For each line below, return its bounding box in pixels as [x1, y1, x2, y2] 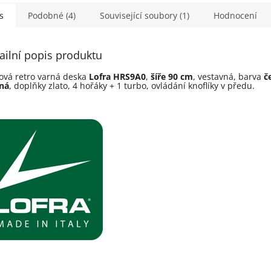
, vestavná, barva [193, 71, 264, 83]
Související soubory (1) [100, 10, 189, 22]
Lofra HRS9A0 [89, 71, 146, 83]
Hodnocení [214, 10, 257, 22]
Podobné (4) [28, 10, 76, 22]
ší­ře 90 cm [151, 71, 193, 83]
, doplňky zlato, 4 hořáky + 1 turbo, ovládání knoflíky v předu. [9, 80, 255, 92]
